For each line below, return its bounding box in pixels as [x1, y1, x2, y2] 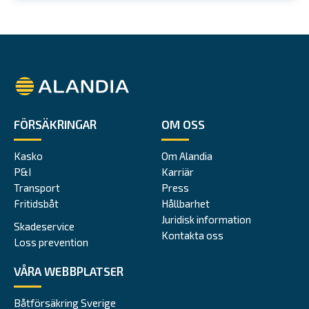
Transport [14, 181, 60, 194]
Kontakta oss [161, 228, 223, 241]
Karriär [161, 165, 194, 178]
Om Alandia [161, 149, 212, 162]
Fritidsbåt [14, 197, 59, 210]
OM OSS [161, 117, 205, 131]
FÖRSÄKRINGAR [14, 117, 97, 131]
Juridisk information [161, 212, 251, 226]
